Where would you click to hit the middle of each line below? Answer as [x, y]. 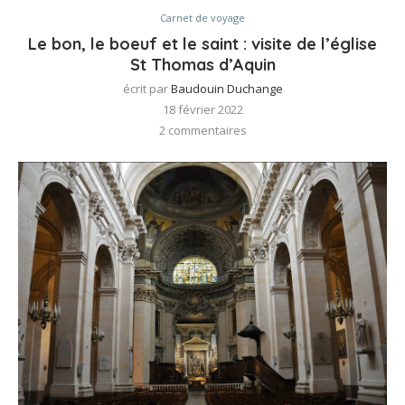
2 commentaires [202, 131]
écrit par [146, 89]
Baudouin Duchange [226, 89]
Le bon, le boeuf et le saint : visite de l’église [202, 44]
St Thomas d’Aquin [202, 65]
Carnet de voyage [202, 18]
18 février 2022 [202, 110]
